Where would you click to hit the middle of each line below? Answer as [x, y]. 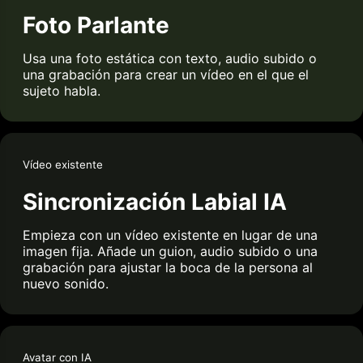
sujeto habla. [62, 90]
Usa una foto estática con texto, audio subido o [170, 58]
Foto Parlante [96, 25]
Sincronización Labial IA [155, 201]
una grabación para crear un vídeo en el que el [166, 74]
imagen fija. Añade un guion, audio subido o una [170, 251]
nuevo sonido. [66, 283]
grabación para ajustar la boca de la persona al [168, 267]
